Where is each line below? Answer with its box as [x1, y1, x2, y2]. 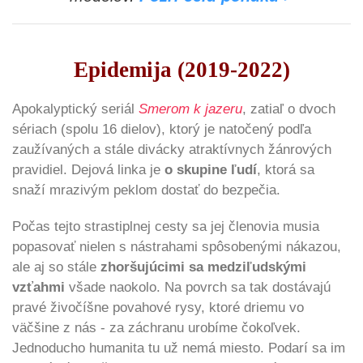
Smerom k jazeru [139, 101, 242, 117]
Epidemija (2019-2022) [73, 58, 290, 83]
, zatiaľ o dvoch [242, 101, 335, 117]
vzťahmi [12, 280, 65, 296]
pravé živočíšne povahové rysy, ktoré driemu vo [12, 300, 304, 316]
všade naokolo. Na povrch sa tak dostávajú [65, 280, 331, 296]
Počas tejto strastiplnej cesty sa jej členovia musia [12, 219, 319, 235]
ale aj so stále [12, 259, 100, 275]
